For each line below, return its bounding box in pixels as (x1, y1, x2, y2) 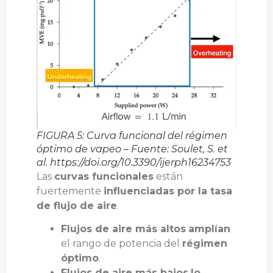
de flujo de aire (37, 200, 117, 211)
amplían (188, 223, 230, 235)
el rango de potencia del (61, 238, 182, 250)
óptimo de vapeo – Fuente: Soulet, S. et (37, 143, 228, 155)
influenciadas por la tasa (104, 185, 232, 197)
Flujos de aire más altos (61, 223, 186, 235)
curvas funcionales (54, 171, 154, 182)
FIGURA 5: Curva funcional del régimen (37, 130, 227, 141)
